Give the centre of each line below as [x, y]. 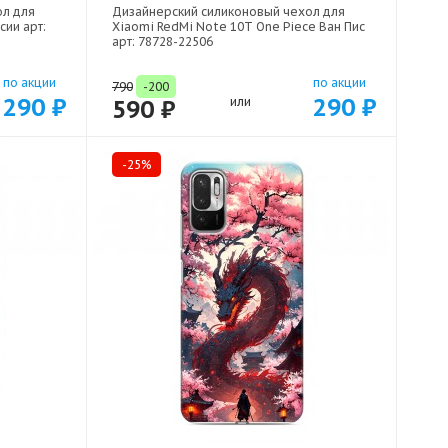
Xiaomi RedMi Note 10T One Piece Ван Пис [238, 27]
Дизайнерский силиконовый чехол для [228, 12]
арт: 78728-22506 [162, 42]
